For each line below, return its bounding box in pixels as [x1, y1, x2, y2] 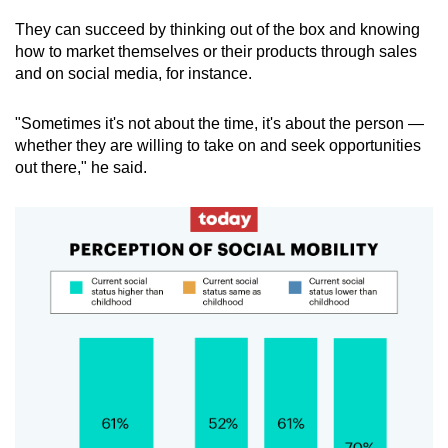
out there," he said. [15, 159, 147, 177]
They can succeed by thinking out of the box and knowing [15, 21, 420, 39]
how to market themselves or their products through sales [15, 43, 417, 61]
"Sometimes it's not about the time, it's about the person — [15, 115, 424, 133]
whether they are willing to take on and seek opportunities [15, 137, 421, 155]
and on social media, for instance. [15, 65, 252, 83]
